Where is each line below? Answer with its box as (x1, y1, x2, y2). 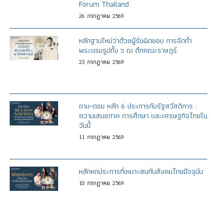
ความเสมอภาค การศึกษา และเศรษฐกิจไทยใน (78, 109, 207, 122)
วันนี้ (78, 119, 91, 131)
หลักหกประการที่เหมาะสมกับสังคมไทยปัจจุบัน (78, 165, 203, 178)
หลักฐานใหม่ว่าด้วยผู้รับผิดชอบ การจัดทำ (78, 34, 192, 46)
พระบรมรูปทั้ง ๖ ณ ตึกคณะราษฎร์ (78, 44, 177, 56)
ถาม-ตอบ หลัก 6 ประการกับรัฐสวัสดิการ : (78, 99, 197, 112)
